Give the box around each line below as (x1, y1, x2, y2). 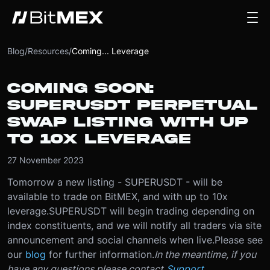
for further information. (49, 248, 154, 260)
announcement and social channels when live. (7, 234, 215, 246)
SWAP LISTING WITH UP (7, 115, 248, 130)
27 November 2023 (7, 155, 84, 165)
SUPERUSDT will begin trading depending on (49, 205, 254, 217)
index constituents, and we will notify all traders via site (7, 219, 262, 231)
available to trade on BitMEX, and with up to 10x (7, 190, 228, 202)
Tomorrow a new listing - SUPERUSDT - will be (7, 176, 222, 188)
